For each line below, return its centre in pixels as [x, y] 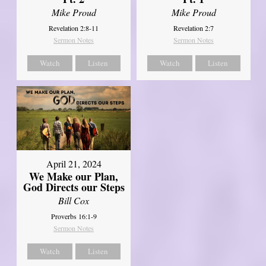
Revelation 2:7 [194, 28]
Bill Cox [74, 201]
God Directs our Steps [74, 187]
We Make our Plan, [74, 177]
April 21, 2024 [74, 164]
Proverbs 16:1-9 [74, 216]
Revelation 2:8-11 [74, 28]
